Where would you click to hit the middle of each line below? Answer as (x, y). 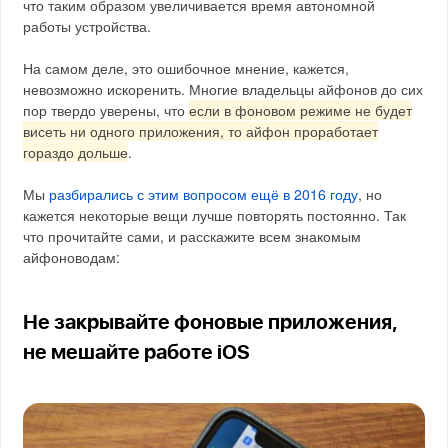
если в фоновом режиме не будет (301, 110)
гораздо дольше (76, 152)
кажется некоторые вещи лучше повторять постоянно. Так (215, 215)
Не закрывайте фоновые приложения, (211, 323)
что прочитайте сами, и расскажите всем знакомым (192, 236)
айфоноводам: (72, 257)
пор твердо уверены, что (106, 110)
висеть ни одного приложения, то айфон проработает (201, 131)
